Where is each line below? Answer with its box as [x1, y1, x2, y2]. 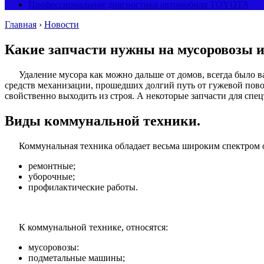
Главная [5, 19, 37, 29]
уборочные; [28, 171, 75, 181]
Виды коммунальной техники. [5, 113, 200, 128]
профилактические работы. [28, 181, 138, 192]
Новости [44, 19, 79, 29]
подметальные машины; [28, 252, 125, 263]
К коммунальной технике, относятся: [19, 222, 168, 232]
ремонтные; [28, 160, 75, 171]
